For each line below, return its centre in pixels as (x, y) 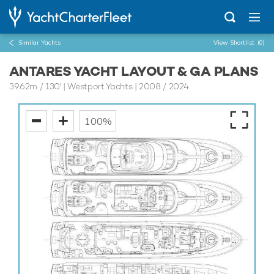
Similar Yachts (39, 43)
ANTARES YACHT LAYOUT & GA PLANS (134, 71)
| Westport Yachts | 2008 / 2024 (125, 86)
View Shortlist (235, 43)
